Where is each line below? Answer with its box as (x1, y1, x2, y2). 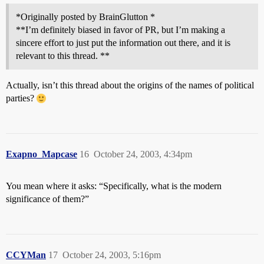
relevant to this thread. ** (16, 51, 110, 61)
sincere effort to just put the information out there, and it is (16, 38, 230, 48)
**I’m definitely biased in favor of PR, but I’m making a (16, 25, 225, 35)
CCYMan (6, 250, 46, 260)
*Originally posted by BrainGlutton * (16, 12, 155, 22)
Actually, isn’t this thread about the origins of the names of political (6, 80, 254, 90)
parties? (6, 93, 37, 103)
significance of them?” (6, 194, 89, 204)
